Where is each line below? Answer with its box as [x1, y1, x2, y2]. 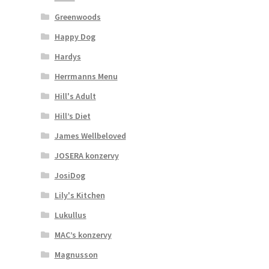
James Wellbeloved [54, 130, 126, 141]
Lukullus [54, 209, 86, 220]
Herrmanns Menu [54, 70, 118, 82]
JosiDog [54, 169, 85, 181]
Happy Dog [54, 31, 95, 42]
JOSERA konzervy [54, 150, 119, 161]
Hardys [54, 50, 81, 62]
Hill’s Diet [54, 110, 91, 121]
